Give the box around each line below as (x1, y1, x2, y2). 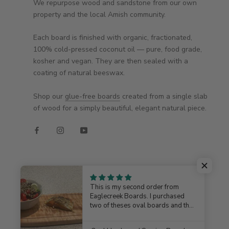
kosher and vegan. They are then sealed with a (33, 56, 188, 66)
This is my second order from (90, 182, 179, 192)
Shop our (33, 91, 65, 101)
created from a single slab (120, 91, 208, 101)
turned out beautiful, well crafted (90, 210, 188, 219)
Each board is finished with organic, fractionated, (33, 33, 192, 43)
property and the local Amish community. (33, 10, 166, 20)
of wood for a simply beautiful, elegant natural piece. (33, 103, 207, 113)
